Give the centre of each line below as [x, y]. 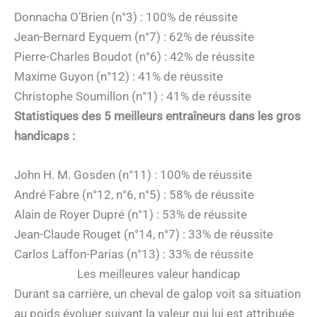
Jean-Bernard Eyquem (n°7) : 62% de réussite [134, 37]
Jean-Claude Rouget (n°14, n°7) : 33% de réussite [144, 235]
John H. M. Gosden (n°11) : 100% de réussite [133, 175]
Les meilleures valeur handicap [158, 274]
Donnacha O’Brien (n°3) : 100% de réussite [126, 17]
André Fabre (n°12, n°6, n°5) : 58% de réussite [134, 195]
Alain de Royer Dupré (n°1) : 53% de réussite [131, 215]
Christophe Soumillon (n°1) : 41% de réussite [133, 96]
